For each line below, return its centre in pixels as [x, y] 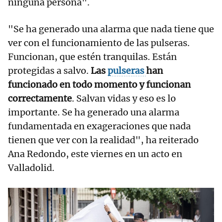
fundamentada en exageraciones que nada [99, 126]
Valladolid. [31, 168]
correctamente [40, 99]
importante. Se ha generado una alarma [94, 112]
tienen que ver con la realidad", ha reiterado [103, 140]
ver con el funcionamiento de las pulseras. [99, 43]
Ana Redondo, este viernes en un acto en [95, 154]
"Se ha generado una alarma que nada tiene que [111, 29]
